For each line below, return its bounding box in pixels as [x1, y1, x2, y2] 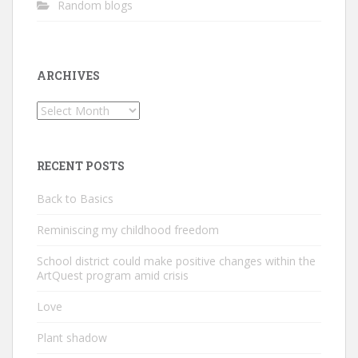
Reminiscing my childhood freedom [37, 222, 219, 238]
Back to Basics [37, 191, 113, 207]
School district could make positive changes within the [37, 253, 316, 269]
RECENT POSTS [37, 158, 125, 174]
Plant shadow [37, 330, 107, 346]
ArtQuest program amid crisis [37, 268, 189, 284]
